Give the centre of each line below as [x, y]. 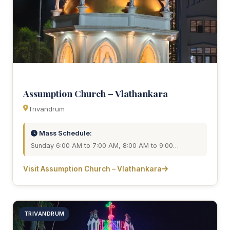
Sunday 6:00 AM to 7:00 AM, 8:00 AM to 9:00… [105, 145]
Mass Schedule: [65, 133]
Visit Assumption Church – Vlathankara [92, 169]
